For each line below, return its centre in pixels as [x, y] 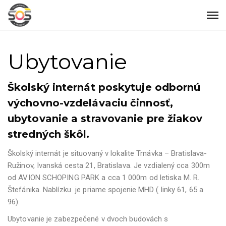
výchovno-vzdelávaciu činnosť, [90, 103]
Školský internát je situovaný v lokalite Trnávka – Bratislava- [107, 153]
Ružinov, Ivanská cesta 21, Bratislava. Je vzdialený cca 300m [109, 165]
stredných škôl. [49, 134]
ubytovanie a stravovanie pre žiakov [105, 119]
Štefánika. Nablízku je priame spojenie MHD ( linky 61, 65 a [106, 190]
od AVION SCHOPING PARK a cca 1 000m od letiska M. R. [104, 178]
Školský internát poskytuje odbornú [104, 87]
